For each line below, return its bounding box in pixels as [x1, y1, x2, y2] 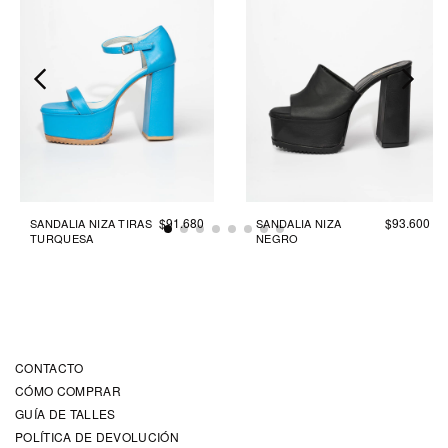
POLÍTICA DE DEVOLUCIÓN [15, 428, 180, 446]
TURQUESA [30, 230, 94, 247]
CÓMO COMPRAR [15, 382, 121, 400]
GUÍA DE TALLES [15, 405, 116, 423]
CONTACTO [15, 359, 84, 377]
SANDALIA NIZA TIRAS [30, 215, 153, 232]
